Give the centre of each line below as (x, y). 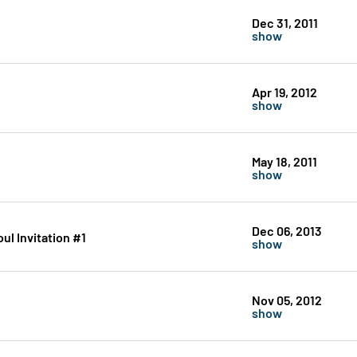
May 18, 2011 (284, 161)
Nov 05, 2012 (286, 300)
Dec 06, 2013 (286, 230)
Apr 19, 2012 (284, 92)
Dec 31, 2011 (284, 22)
